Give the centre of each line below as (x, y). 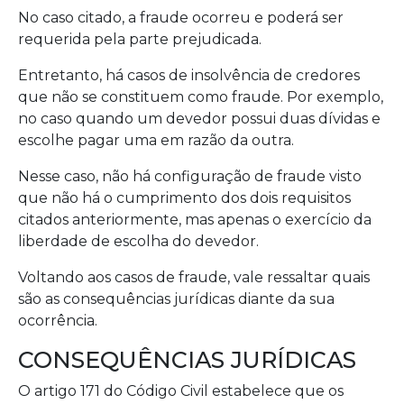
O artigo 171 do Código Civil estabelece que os (181, 391)
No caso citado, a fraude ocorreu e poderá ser (181, 18)
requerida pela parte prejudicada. (140, 39)
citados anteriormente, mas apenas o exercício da (195, 220)
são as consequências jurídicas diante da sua (176, 299)
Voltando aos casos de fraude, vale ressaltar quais (194, 277)
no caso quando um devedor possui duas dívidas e (199, 119)
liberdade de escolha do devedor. (138, 241)
